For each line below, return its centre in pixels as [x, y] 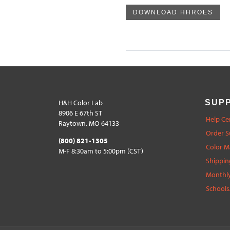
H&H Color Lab [81, 102]
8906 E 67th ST [80, 113]
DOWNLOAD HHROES [173, 12]
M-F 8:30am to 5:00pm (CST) [101, 151]
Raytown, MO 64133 [89, 123]
